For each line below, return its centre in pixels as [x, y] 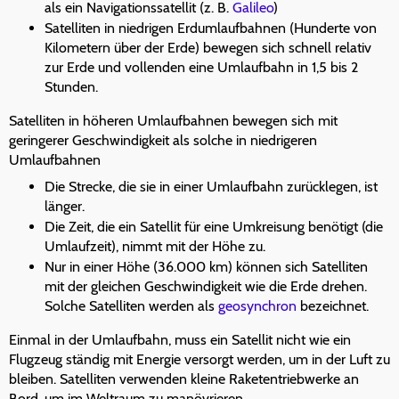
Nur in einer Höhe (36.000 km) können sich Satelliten [206, 267]
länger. [65, 207]
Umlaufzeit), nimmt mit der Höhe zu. [155, 247]
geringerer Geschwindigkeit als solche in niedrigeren [163, 141]
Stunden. [71, 87]
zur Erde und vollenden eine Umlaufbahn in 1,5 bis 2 [201, 68]
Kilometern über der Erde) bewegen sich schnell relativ [208, 48]
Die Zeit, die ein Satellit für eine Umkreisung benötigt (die [214, 227]
